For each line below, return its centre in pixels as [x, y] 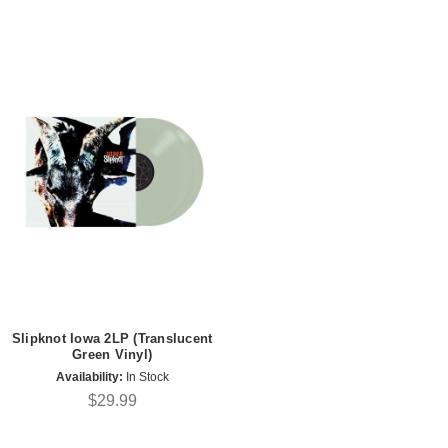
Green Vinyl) [112, 355]
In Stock [145, 376]
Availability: [89, 376]
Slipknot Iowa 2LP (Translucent [112, 339]
